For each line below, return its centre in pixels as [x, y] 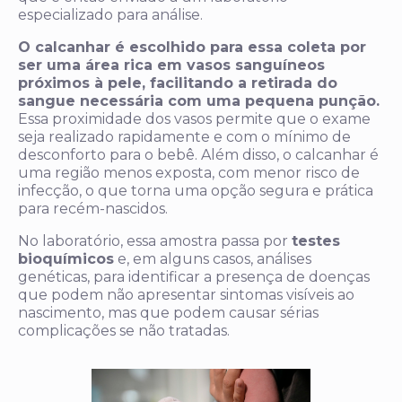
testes [316, 241]
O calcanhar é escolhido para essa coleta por [192, 48]
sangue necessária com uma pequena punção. [199, 101]
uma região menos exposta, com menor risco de [189, 173]
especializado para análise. [110, 15]
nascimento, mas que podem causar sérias [168, 313]
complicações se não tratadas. [124, 331]
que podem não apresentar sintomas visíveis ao [186, 295]
